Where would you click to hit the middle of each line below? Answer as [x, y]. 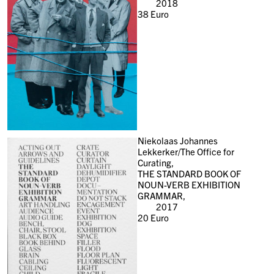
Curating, [155, 162]
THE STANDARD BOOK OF [189, 173]
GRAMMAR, [161, 195]
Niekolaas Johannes [177, 140]
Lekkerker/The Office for [186, 151]
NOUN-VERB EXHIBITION [189, 184]
